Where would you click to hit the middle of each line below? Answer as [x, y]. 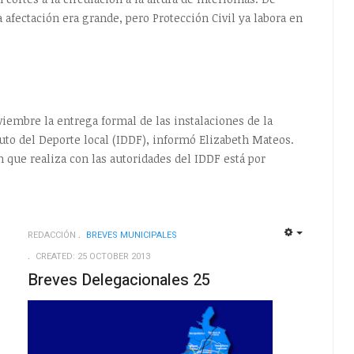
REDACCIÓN [51, 235]
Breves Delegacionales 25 [119, 281]
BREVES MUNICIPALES [131, 235]
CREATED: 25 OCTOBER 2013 [92, 257]
